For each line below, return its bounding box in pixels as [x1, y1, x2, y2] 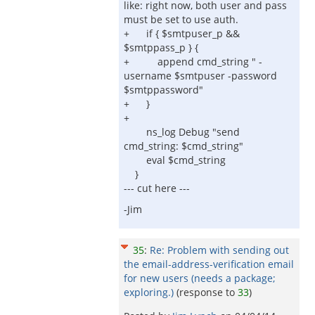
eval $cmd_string [124, 153, 226, 167]
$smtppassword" [124, 83, 203, 96]
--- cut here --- [124, 181, 190, 195]
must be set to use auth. [124, 13, 238, 26]
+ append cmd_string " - [124, 55, 262, 68]
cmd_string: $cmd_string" [124, 139, 243, 153]
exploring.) [124, 285, 174, 299]
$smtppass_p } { [124, 41, 198, 54]
